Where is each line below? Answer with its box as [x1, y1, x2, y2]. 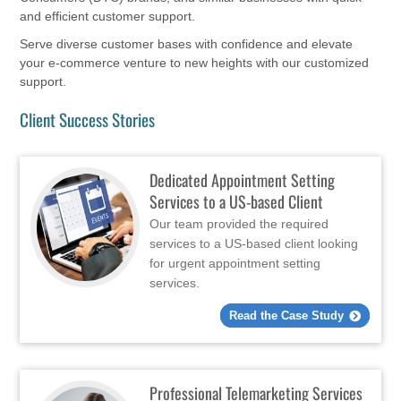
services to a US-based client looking [149, 236, 359, 252]
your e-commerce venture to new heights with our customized [20, 55, 370, 71]
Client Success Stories [20, 106, 156, 132]
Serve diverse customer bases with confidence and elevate [20, 37, 354, 52]
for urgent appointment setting [149, 256, 321, 271]
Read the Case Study [229, 308, 345, 322]
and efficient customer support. [20, 9, 196, 24]
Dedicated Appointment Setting [149, 167, 336, 192]
